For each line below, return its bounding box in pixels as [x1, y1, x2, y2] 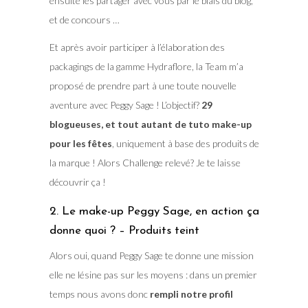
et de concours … [49, 14, 120, 26]
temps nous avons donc [49, 288, 150, 300]
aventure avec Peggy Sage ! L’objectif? [49, 99, 199, 111]
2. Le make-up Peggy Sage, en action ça [49, 206, 259, 218]
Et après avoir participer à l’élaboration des [49, 41, 225, 54]
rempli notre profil [149, 288, 233, 300]
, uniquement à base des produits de [111, 137, 259, 150]
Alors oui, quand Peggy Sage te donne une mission [49, 250, 254, 262]
